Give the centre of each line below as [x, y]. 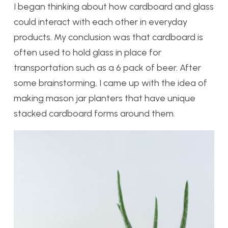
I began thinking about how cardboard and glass [114, 7]
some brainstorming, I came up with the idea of [110, 83]
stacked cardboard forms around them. [94, 114]
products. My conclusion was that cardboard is [108, 37]
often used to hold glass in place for [88, 53]
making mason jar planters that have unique [105, 98]
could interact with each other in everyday [101, 22]
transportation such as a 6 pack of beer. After [107, 68]
